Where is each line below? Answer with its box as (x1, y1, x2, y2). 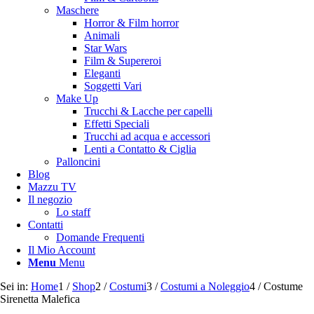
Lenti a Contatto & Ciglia (84, 143, 196, 155)
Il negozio (28, 193, 72, 205)
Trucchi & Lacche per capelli (84, 105, 212, 117)
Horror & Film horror (84, 17, 179, 29)
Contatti (28, 219, 63, 231)
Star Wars (84, 42, 127, 54)
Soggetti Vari (84, 80, 142, 92)
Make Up (56, 93, 98, 104)
